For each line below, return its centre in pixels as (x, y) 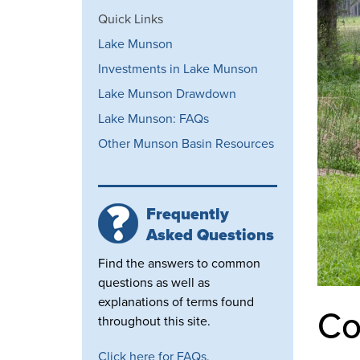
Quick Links (131, 18)
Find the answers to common (179, 262)
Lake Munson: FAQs (153, 118)
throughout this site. (154, 320)
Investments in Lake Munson (178, 68)
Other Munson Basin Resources (186, 143)
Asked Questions (210, 234)
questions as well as (154, 282)
